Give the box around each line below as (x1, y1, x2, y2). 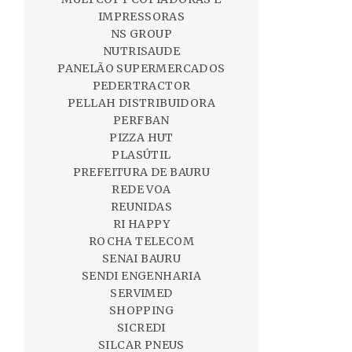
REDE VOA (112, 182, 171, 196)
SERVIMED (110, 286, 173, 300)
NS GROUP (110, 27, 173, 41)
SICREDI (117, 321, 166, 335)
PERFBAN (113, 113, 170, 127)
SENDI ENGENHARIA (81, 269, 202, 283)
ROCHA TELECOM (88, 234, 195, 248)
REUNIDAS (110, 200, 173, 214)
